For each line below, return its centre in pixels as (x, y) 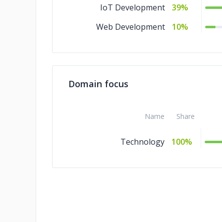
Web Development (131, 27)
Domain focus (98, 84)
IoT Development (133, 7)
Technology (142, 142)
